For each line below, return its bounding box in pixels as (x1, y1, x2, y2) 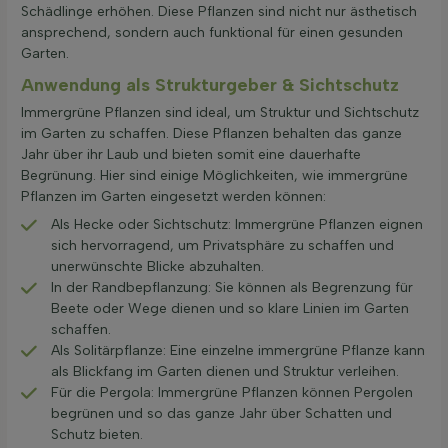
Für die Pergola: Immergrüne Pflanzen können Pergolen (51, 384, 413, 402)
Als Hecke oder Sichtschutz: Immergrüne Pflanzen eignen (51, 216, 423, 234)
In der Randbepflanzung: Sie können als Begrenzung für (51, 279, 413, 297)
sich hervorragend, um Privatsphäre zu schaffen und (51, 237, 394, 255)
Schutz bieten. (51, 426, 143, 444)
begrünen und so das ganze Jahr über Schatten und (51, 405, 392, 423)
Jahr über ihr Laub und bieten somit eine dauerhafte (21, 146, 361, 164)
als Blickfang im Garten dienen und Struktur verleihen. (51, 363, 399, 381)
